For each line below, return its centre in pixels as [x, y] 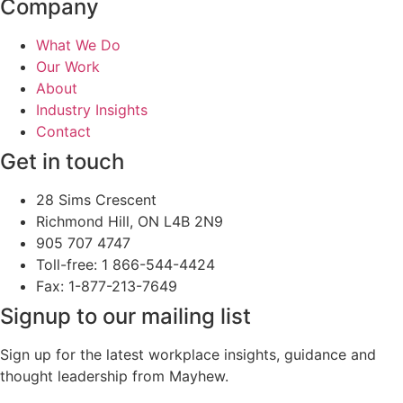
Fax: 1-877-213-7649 [107, 287]
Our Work [68, 67]
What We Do [78, 45]
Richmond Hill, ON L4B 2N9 [130, 222]
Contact [63, 132]
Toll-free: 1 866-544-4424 [125, 265]
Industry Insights [92, 110]
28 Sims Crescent [96, 200]
